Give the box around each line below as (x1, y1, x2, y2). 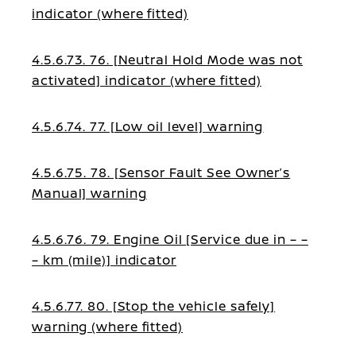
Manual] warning (32, 184, 147, 202)
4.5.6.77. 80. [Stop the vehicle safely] (32, 297, 276, 315)
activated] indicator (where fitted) (32, 72, 261, 89)
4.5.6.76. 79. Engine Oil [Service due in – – (32, 230, 308, 248)
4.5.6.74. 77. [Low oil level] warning (32, 118, 264, 135)
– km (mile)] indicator (32, 251, 176, 269)
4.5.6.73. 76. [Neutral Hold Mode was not (32, 51, 303, 68)
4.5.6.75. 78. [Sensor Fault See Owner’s (32, 164, 291, 181)
